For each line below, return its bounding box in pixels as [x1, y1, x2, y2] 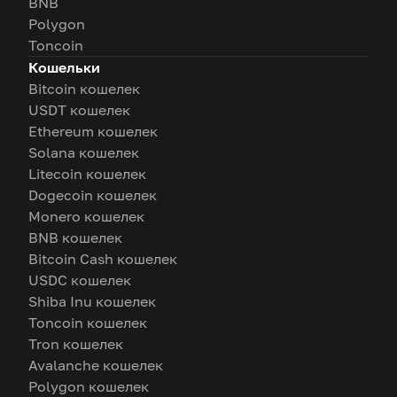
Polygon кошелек [28, 377, 149, 395]
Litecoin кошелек [28, 164, 146, 183]
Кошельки [28, 58, 100, 76]
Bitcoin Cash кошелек [28, 249, 177, 268]
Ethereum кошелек [28, 121, 158, 140]
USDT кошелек [28, 100, 130, 119]
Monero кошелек [28, 206, 144, 225]
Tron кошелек [28, 334, 123, 353]
